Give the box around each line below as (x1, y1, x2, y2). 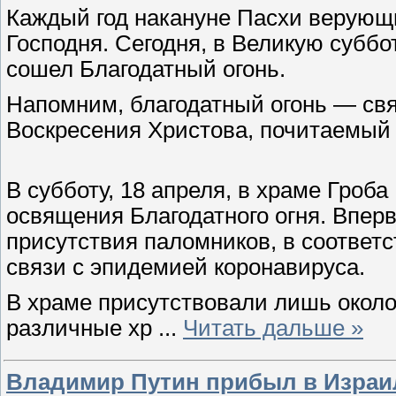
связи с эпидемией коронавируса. (6, 255, 365, 280)
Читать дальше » (183, 315, 363, 340)
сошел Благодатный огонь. (6, 56, 286, 81)
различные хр (6, 315, 158, 340)
